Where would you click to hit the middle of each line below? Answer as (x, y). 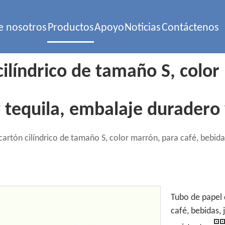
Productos (71, 28)
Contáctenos (190, 28)
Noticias (142, 28)
